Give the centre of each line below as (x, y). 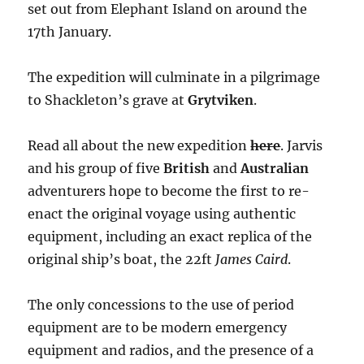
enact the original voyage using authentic (162, 213)
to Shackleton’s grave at (108, 100)
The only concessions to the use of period (161, 304)
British (187, 168)
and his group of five (96, 168)
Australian (275, 168)
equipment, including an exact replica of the (170, 236)
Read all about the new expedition (139, 145)
